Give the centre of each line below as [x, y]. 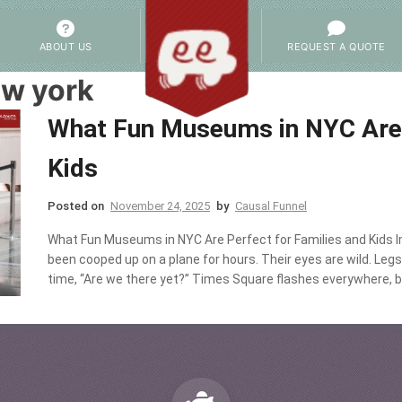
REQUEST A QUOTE [336, 47]
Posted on [77, 206]
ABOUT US [66, 47]
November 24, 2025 [160, 206]
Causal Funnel [271, 206]
